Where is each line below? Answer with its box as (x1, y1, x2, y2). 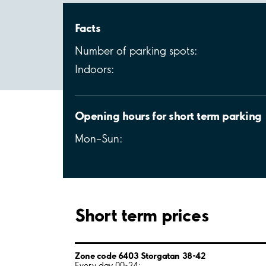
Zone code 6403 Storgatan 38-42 (75, 249, 205, 261)
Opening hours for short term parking (75, 108, 262, 123)
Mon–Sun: (75, 131, 122, 145)
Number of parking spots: (75, 43, 197, 58)
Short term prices (75, 204, 208, 226)
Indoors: (75, 62, 114, 76)
